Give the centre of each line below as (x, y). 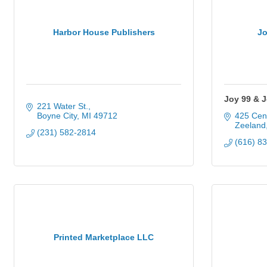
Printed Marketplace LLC (104, 237)
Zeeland (250, 125)
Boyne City (57, 116)
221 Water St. (62, 106)
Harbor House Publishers (104, 32)
